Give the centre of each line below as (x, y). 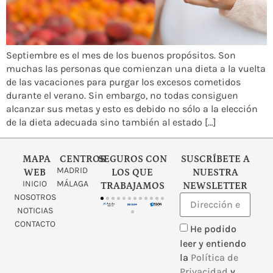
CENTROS (82, 159)
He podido (214, 229)
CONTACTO (35, 224)
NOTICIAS (35, 211)
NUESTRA (215, 173)
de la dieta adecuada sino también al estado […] (111, 122)
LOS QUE (133, 173)
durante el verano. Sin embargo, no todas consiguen (122, 95)
